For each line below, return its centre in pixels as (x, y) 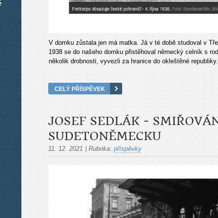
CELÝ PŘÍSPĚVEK (80, 89)
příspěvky (128, 148)
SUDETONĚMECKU (105, 136)
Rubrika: (100, 148)
